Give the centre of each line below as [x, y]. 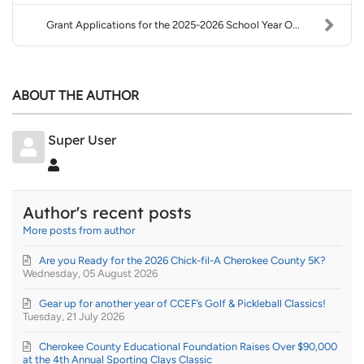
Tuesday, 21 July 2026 [74, 317]
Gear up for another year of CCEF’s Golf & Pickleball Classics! [183, 304]
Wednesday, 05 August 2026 [91, 274]
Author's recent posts [108, 213]
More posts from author [79, 231]
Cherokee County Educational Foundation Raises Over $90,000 [188, 347]
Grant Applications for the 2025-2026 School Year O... [173, 24]
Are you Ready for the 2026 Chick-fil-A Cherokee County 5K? [183, 261]
